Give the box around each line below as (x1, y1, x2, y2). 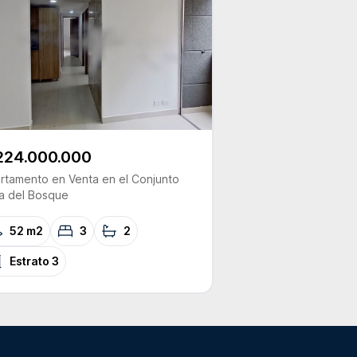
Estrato (10, 254, 53, 268)
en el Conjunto (102, 172, 180, 186)
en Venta (49, 172, 100, 186)
